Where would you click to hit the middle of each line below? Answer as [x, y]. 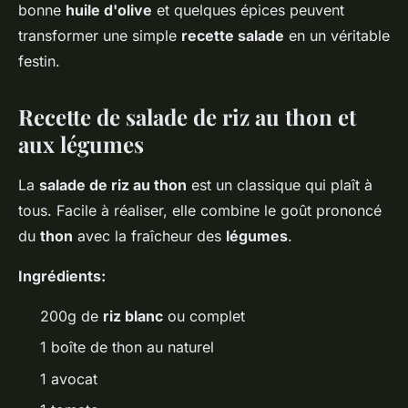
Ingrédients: [62, 276]
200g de [71, 316]
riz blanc [133, 316]
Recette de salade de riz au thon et [187, 117]
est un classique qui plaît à [280, 185]
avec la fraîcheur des [149, 236]
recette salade [233, 36]
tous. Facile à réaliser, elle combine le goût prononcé [200, 210]
